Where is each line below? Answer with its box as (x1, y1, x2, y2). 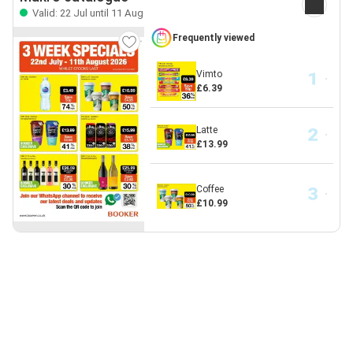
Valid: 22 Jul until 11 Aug (30, 7, 143, 19)
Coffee (195, 184, 224, 195)
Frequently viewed (172, 32, 255, 43)
